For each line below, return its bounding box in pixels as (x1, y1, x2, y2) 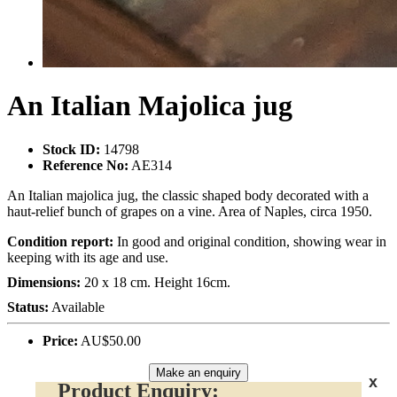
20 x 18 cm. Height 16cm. (84, 274, 230, 290)
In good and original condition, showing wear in (117, 233, 386, 249)
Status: (7, 299, 49, 315)
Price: (43, 332, 78, 348)
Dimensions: (7, 274, 84, 290)
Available (49, 299, 105, 315)
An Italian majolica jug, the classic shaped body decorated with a (7, 187, 369, 203)
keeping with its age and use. (7, 249, 168, 265)
